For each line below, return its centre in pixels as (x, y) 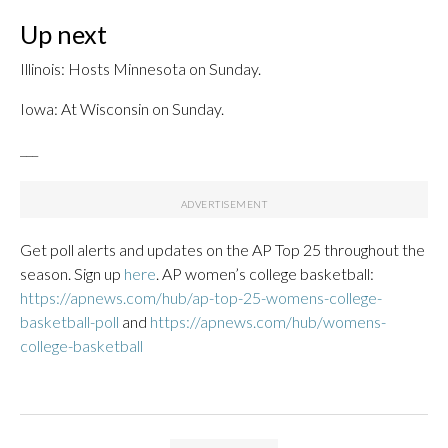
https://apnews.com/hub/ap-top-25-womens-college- (201, 297)
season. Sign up (72, 273)
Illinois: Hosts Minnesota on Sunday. (140, 68)
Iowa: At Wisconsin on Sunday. (122, 108)
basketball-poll (69, 321)
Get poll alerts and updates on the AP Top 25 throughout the (222, 249)
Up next (63, 34)
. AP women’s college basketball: (265, 273)
